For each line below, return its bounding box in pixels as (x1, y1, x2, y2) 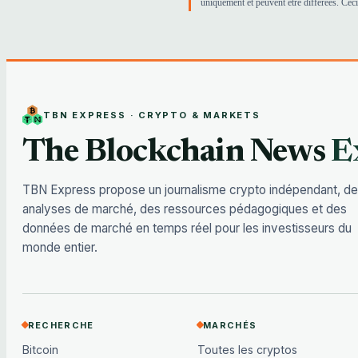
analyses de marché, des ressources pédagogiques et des (22, 201, 347, 217)
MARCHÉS (203, 319, 257, 331)
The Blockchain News (22, 137, 332, 169)
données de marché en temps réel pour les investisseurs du (22, 221, 352, 237)
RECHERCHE (27, 319, 94, 331)
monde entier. (22, 240, 97, 256)
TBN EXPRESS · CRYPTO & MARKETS (43, 109, 261, 121)
